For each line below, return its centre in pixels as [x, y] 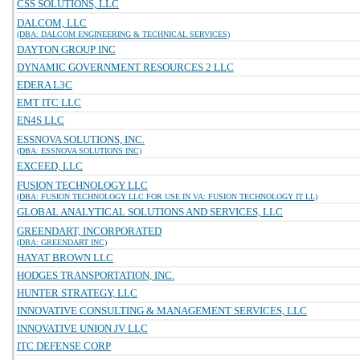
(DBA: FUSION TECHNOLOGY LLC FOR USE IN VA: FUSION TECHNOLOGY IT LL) [167, 196]
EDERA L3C [45, 85]
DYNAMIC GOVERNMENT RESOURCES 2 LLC [125, 67]
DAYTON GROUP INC [66, 49]
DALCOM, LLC [52, 23]
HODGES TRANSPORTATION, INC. [96, 275]
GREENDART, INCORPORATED [89, 231]
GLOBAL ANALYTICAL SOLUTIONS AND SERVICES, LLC [150, 212]
